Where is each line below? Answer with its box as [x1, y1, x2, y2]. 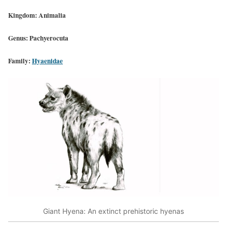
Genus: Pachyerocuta [8, 32, 68, 43]
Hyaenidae [32, 56, 63, 66]
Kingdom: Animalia [8, 10, 66, 20]
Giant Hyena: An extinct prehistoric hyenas [43, 206, 184, 215]
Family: [8, 56, 32, 66]
